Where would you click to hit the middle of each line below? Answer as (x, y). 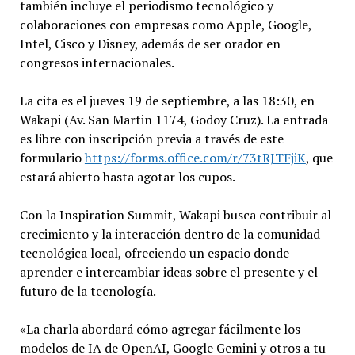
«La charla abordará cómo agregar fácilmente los (160, 329)
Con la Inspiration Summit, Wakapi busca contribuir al (175, 215)
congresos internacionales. (97, 63)
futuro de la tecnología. (88, 291)
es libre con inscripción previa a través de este (151, 139)
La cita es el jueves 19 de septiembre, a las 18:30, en (167, 101)
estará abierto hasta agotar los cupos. (127, 177)
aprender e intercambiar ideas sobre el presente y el (168, 272)
